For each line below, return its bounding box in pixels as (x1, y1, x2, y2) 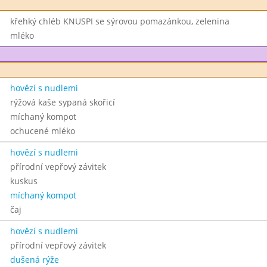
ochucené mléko (10, 125, 75, 136)
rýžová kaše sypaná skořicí (10, 97, 115, 108)
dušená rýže (10, 254, 59, 265)
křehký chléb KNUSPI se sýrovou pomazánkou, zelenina (10, 15, 229, 27)
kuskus (10, 175, 38, 187)
